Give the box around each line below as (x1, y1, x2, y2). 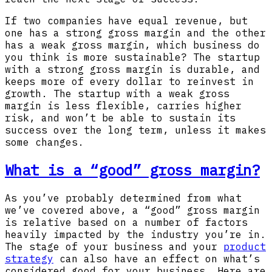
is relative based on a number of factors (5, 216, 248, 228)
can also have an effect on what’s (53, 253, 260, 265)
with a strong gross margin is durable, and (5, 63, 260, 76)
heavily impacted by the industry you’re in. (5, 228, 266, 240)
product (223, 240, 266, 253)
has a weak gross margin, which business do (5, 39, 260, 52)
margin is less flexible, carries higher (5, 100, 242, 112)
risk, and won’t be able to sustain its (5, 112, 236, 124)
